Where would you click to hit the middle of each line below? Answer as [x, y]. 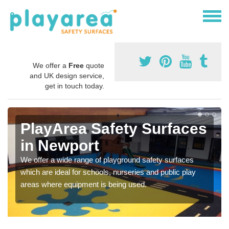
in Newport [60, 145]
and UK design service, [67, 75]
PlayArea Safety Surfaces [114, 128]
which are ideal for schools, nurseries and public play [108, 172]
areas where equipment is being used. [84, 184]
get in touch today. [75, 86]
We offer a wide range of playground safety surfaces [107, 159]
